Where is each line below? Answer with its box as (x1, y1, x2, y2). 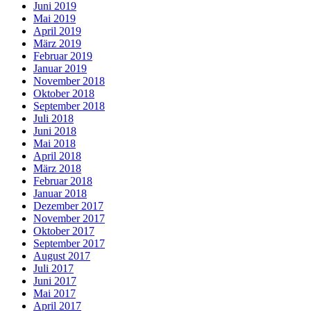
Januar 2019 (33, 62, 87, 75)
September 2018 (33, 100, 105, 112)
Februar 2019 (33, 50, 92, 62)
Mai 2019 (33, 12, 76, 25)
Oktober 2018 (33, 87, 94, 100)
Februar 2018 (33, 175, 92, 187)
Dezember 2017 (33, 200, 103, 212)
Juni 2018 (33, 125, 76, 137)
